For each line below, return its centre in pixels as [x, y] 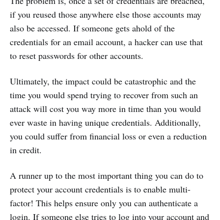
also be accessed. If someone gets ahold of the [92, 28]
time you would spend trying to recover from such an [104, 95]
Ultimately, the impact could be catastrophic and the [103, 81]
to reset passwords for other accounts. [77, 56]
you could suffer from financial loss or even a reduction [108, 136]
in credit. [26, 150]
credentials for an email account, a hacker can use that [106, 42]
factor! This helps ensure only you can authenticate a [104, 203]
